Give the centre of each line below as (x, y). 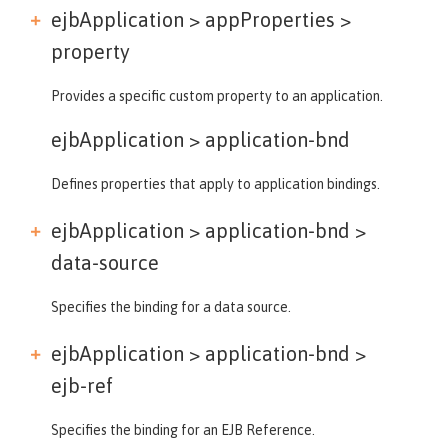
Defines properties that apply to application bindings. (215, 183)
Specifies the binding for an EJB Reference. (183, 429)
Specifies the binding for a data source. (171, 306)
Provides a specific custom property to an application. (217, 95)
